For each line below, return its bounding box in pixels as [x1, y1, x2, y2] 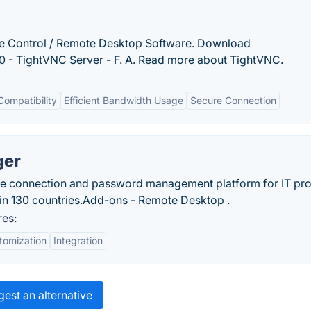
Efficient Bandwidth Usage [64, 94, 183, 106]
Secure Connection [190, 94, 276, 106]
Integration [53, 235, 103, 246]
